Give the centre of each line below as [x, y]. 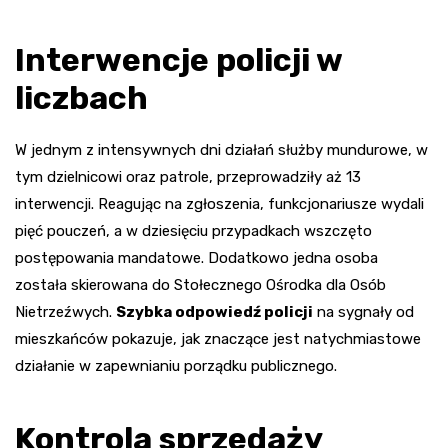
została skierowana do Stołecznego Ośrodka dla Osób [200, 284]
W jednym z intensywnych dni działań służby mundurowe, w [221, 149]
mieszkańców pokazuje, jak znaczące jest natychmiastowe [218, 338]
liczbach [81, 97]
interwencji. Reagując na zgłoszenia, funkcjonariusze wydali [219, 203]
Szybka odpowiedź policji [214, 311]
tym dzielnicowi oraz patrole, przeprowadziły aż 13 [188, 176]
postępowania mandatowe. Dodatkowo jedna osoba [196, 257]
